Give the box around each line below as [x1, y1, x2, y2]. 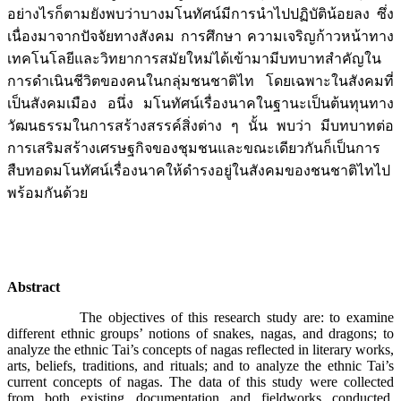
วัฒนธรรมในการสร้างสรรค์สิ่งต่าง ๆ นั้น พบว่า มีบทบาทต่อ [7, 118, 394, 134]
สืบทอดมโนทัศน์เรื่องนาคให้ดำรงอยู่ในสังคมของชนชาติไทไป [7, 163, 390, 179]
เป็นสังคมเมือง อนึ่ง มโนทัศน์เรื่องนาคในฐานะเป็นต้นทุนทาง [7, 96, 394, 112]
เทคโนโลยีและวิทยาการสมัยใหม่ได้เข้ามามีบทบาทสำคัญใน [7, 51, 381, 67]
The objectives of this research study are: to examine [80, 310, 394, 326]
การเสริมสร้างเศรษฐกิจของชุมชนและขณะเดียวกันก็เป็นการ [7, 141, 380, 157]
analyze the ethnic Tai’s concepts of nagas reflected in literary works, [7, 342, 394, 358]
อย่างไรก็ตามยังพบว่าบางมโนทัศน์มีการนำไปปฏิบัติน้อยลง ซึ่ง [7, 6, 394, 22]
